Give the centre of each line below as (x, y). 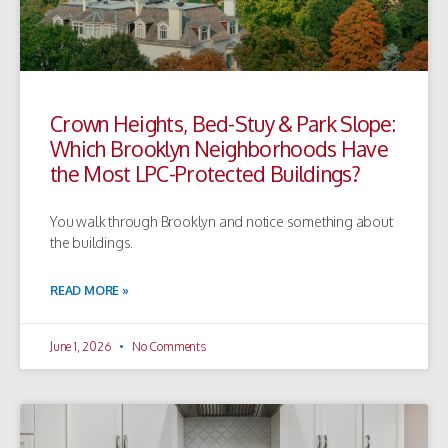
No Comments (167, 346)
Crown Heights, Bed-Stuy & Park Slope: (223, 123)
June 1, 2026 (82, 346)
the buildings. (92, 242)
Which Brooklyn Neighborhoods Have (219, 148)
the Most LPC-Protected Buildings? (205, 173)
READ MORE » (89, 290)
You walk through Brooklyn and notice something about (221, 221)
